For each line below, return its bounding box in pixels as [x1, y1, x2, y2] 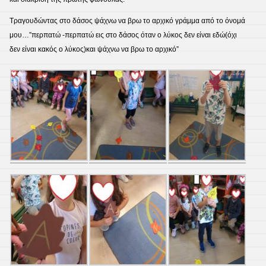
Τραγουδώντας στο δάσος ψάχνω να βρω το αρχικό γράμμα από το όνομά [9, 17, 245, 26]
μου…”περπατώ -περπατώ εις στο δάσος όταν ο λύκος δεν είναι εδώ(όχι [9, 31, 237, 40]
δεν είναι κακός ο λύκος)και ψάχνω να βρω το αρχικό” [9, 45, 179, 54]
